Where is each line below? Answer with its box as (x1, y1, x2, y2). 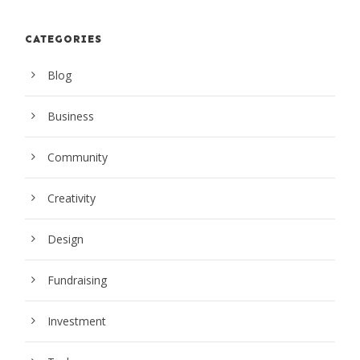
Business (47, 108, 94, 125)
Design (47, 231, 84, 247)
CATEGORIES (25, 33, 102, 46)
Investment (47, 313, 106, 329)
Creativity (47, 190, 96, 207)
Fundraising (47, 272, 107, 288)
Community (47, 149, 108, 166)
